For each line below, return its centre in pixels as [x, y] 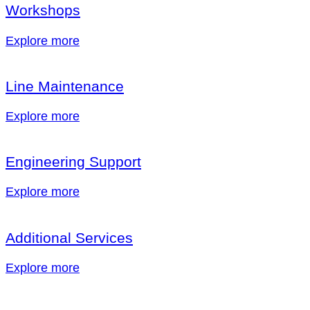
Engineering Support [73, 162]
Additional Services [69, 237]
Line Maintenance [65, 86]
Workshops [43, 10]
